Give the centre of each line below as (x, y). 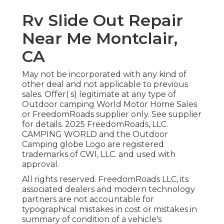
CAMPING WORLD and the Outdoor (95, 134)
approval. (40, 164)
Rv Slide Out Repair (102, 20)
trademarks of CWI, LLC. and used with (99, 154)
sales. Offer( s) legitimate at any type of (99, 94)
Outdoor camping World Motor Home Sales (109, 104)
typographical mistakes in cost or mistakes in (109, 209)
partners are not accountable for (88, 199)
